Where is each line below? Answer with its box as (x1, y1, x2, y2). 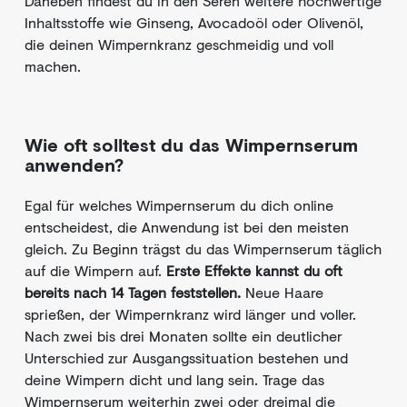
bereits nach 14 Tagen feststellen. (25, 282, 241, 303)
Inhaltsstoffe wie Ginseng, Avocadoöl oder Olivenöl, (25, 12, 363, 33)
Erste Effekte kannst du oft (166, 260, 342, 281)
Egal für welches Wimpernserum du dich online (25, 194, 333, 215)
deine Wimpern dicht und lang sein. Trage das (25, 369, 324, 390)
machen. (25, 55, 81, 76)
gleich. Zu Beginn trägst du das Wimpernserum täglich (25, 238, 382, 259)
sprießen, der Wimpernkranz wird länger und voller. (25, 303, 356, 324)
